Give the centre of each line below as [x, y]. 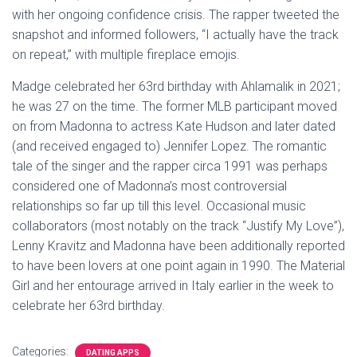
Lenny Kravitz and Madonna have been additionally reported [178, 246]
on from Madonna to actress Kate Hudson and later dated [174, 126]
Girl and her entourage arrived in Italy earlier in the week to [173, 286]
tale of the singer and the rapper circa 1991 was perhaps [170, 166]
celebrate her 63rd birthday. [88, 306]
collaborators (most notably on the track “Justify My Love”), [178, 226]
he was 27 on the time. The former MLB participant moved [175, 106]
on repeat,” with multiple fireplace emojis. [126, 55]
